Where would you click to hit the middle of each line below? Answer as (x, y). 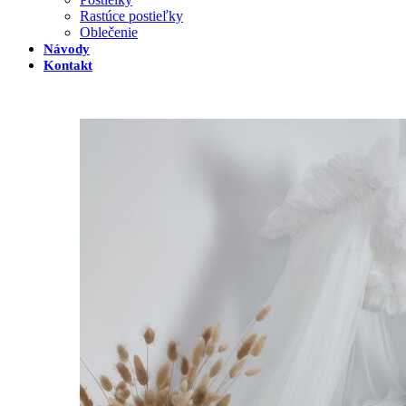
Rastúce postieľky (131, 16)
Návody (67, 49)
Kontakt (68, 65)
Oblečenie (109, 32)
